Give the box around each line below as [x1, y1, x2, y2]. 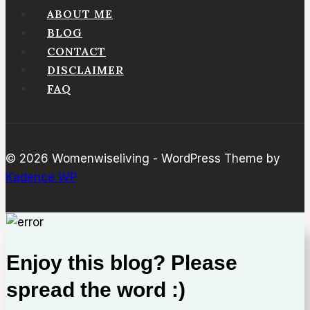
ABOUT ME [47, 6, 113, 21]
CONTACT [47, 44, 106, 58]
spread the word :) [6, 278, 185, 302]
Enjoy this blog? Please [6, 251, 237, 275]
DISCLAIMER [47, 62, 124, 77]
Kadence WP [6, 170, 77, 185]
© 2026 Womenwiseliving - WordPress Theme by [6, 152, 280, 166]
